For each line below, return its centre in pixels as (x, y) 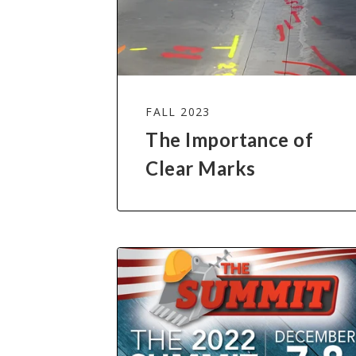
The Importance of (230, 140)
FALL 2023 (178, 112)
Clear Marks (201, 168)
